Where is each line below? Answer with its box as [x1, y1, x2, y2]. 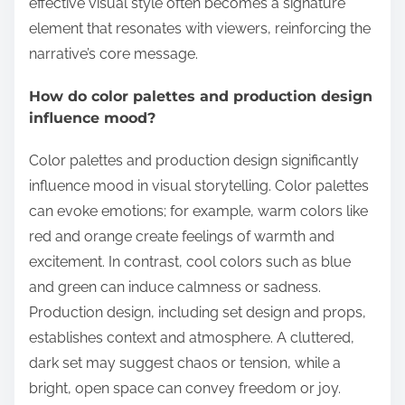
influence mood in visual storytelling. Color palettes [29, 177, 369, 195]
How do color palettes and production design [29, 88, 372, 106]
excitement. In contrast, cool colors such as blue [29, 253, 351, 271]
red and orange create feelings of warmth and [29, 228, 334, 246]
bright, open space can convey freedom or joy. [29, 380, 341, 398]
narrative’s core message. [29, 44, 198, 62]
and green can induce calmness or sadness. [29, 278, 321, 297]
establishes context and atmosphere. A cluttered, [29, 329, 354, 347]
